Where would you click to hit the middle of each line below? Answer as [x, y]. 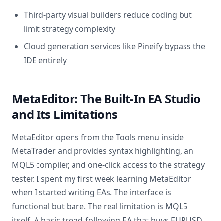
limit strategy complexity [70, 29]
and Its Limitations [65, 114]
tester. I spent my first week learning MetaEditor [102, 179]
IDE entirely [45, 60]
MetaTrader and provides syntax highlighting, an [103, 151]
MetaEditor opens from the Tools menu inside [98, 137]
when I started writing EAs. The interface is [92, 192]
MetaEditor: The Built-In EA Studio [106, 98]
